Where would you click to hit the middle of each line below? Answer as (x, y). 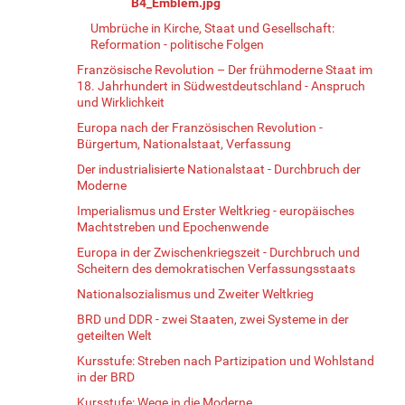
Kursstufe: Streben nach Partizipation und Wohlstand (226, 360)
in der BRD (106, 377)
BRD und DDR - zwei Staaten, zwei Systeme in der (213, 319)
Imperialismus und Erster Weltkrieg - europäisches (216, 210)
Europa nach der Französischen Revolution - (200, 127)
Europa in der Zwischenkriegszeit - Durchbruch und (218, 252)
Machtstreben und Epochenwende (173, 226)
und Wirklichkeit (121, 102)
